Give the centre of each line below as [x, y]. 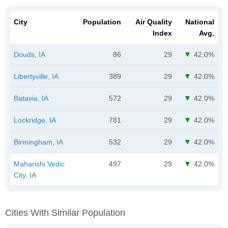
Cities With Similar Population [65, 212]
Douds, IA [30, 54]
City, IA [25, 175]
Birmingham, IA [38, 142]
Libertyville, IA [36, 76]
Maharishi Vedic [39, 164]
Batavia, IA [31, 98]
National [200, 22]
